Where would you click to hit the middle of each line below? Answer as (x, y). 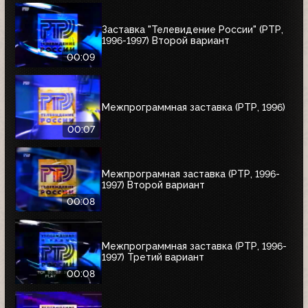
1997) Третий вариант (153, 257)
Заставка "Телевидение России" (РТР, (192, 29)
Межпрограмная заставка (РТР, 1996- (191, 174)
